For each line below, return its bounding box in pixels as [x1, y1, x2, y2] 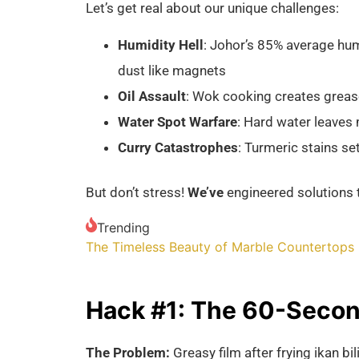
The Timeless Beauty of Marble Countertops [86, 238, 354, 255]
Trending [97, 219, 150, 236]
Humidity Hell [118, 37, 204, 54]
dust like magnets [118, 63, 226, 79]
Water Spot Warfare [118, 114, 237, 131]
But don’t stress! [86, 184, 188, 201]
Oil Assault [118, 88, 186, 105]
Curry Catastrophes [118, 139, 238, 156]
